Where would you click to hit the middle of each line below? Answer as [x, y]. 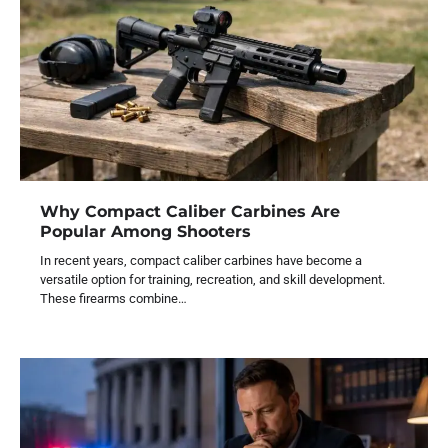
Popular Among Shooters [145, 231]
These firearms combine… [113, 299]
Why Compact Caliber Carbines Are [190, 211]
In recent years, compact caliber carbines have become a [201, 261]
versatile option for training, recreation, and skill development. [212, 280]
